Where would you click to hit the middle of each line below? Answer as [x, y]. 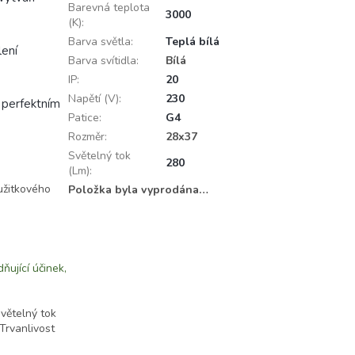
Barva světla [99, 42]
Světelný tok [99, 156]
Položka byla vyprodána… [138, 190]
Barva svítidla [102, 61]
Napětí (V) [93, 99]
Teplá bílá [192, 42]
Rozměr [86, 137]
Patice [83, 118]
